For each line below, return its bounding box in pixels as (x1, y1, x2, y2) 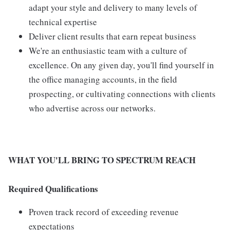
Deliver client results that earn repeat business (29, 30, 196, 42)
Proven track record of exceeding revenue (29, 206, 179, 218)
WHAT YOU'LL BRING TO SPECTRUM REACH (8, 154, 196, 166)
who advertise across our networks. (29, 102, 156, 114)
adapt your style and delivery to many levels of (29, 2, 197, 13)
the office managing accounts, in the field (29, 73, 177, 85)
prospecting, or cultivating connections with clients (29, 88, 216, 100)
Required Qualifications (8, 182, 98, 195)
